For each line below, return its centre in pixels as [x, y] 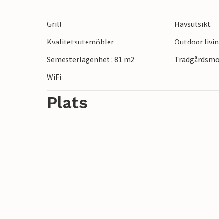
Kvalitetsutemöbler [80, 42]
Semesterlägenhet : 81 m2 [91, 59]
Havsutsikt [193, 24]
